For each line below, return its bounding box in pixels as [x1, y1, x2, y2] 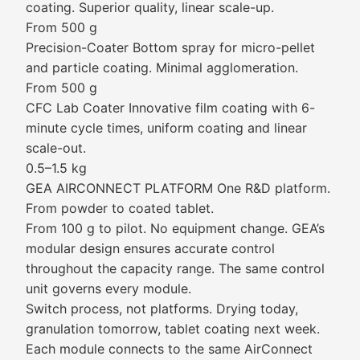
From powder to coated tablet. [26, 200, 214, 216]
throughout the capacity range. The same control [26, 260, 325, 276]
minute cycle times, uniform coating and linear [26, 120, 307, 136]
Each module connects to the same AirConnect [26, 341, 313, 357]
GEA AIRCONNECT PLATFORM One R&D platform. [26, 180, 330, 196]
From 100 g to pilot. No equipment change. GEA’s [26, 220, 325, 236]
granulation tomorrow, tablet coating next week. [26, 321, 320, 337]
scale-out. [26, 140, 86, 156]
